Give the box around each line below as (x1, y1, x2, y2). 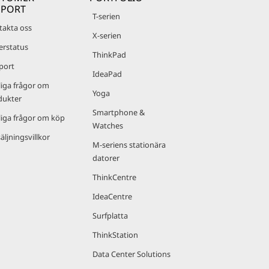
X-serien (92, 30, 121, 41)
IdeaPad (92, 68, 122, 79)
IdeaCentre (92, 191, 132, 202)
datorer (92, 153, 119, 163)
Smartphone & (92, 107, 145, 118)
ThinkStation (92, 229, 138, 240)
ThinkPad (92, 49, 126, 60)
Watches (92, 120, 123, 131)
